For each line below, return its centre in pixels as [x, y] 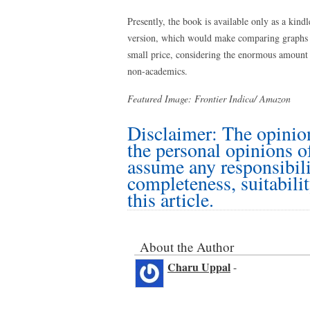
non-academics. [157, 71]
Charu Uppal [199, 267]
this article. [171, 199]
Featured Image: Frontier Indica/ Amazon [209, 99]
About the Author [187, 247]
